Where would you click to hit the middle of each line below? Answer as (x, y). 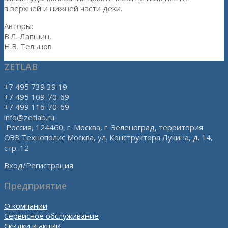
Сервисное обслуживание (51, 216)
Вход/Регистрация (39, 166)
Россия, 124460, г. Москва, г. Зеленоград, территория (104, 127)
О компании (26, 206)
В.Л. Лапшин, (28, 36)
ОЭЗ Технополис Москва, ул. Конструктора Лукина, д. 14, (108, 138)
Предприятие (35, 186)
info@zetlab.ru (29, 117)
